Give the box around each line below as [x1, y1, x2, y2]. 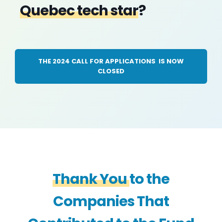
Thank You [53, 169, 129, 189]
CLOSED [98, 66, 124, 76]
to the [129, 169, 169, 189]
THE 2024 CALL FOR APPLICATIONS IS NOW [38, 56, 184, 66]
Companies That [53, 191, 169, 211]
